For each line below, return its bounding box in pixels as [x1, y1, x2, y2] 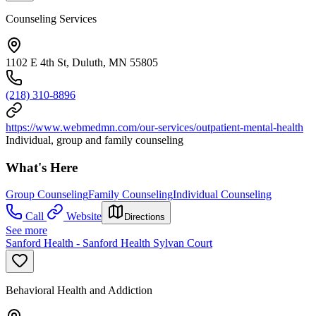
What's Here [6, 159, 78, 175]
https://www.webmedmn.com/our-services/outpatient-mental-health [6, 121, 303, 133]
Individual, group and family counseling [6, 133, 183, 146]
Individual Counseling [173, 188, 272, 201]
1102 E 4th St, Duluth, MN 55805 [6, 56, 158, 68]
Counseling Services [6, 12, 97, 25]
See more [6, 224, 47, 237]
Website [66, 210, 102, 223]
